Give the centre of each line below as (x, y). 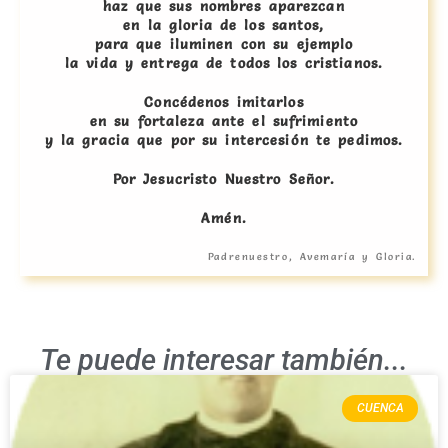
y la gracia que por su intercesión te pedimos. (224, 140)
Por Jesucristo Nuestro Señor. (224, 179)
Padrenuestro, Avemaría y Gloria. (312, 256)
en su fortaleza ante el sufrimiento (224, 121)
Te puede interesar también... (224, 360)
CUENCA (380, 408)
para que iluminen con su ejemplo (224, 44)
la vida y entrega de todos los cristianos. (224, 63)
